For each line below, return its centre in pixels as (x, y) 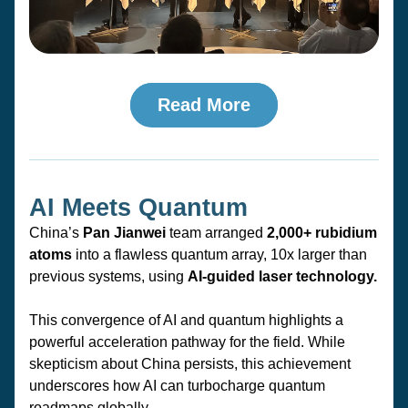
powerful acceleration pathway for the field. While (187, 342)
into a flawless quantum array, (171, 255)
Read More (204, 105)
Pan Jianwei (124, 233)
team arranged (216, 233)
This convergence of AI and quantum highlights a (186, 320)
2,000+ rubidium (322, 233)
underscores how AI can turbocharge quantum (177, 386)
